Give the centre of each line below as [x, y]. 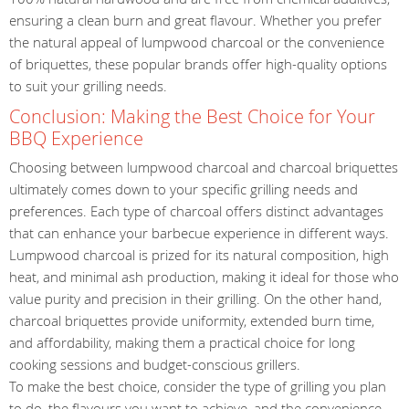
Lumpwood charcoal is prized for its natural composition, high [199, 255]
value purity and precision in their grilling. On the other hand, [195, 299]
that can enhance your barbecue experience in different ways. [199, 233]
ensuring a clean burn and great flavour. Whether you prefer [195, 20]
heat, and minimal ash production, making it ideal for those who [204, 277]
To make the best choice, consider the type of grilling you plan [198, 386]
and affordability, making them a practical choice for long [182, 342]
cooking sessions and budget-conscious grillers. [155, 364]
